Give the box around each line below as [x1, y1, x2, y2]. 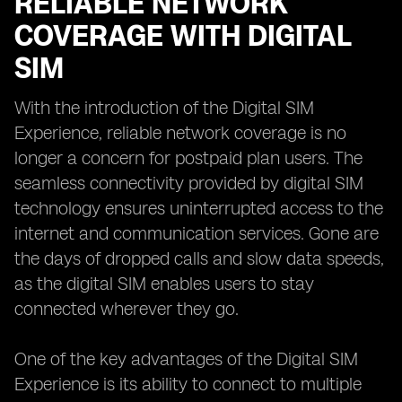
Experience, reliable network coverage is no [14, 122, 346, 144]
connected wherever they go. [14, 298, 239, 319]
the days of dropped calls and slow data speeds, [14, 248, 384, 269]
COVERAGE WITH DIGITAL [14, 19, 351, 53]
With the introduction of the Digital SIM [14, 97, 314, 118]
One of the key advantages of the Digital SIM [14, 348, 358, 370]
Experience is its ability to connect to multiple [14, 373, 362, 395]
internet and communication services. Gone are [14, 223, 379, 244]
